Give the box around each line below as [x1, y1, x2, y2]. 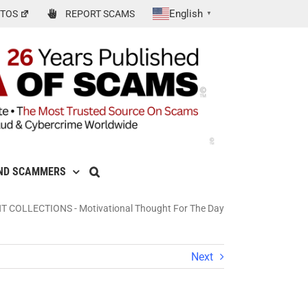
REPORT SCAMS [65, 8, 135, 19]
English [169, 8, 203, 20]
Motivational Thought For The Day [79, 203, 224, 214]
